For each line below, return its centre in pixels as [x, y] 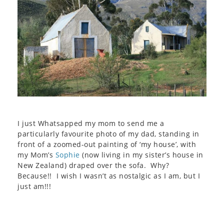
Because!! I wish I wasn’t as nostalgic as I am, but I [109, 175]
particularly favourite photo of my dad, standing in [108, 133]
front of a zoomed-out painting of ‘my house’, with [107, 144]
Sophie [67, 154]
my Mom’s [36, 154]
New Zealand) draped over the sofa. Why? [94, 165]
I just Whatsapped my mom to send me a [91, 123]
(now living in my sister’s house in [141, 154]
